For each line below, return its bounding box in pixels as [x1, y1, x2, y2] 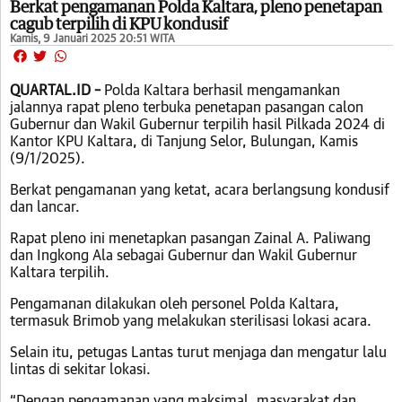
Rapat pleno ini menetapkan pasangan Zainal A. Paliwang [10, 228, 371, 246]
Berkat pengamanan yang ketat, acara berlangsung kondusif [10, 179, 389, 197]
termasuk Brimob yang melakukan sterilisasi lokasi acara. [10, 310, 371, 328]
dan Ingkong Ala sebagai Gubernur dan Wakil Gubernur [10, 245, 357, 263]
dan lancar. [10, 197, 80, 214]
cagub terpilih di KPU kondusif [10, 13, 228, 33]
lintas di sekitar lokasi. [10, 359, 151, 377]
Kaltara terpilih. [10, 262, 109, 280]
